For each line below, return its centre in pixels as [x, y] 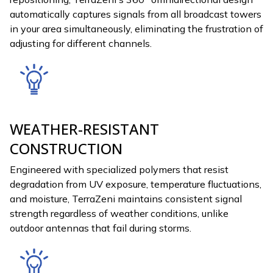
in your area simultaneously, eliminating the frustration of [136, 29]
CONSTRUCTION [66, 148]
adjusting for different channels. [81, 44]
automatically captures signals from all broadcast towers [136, 14]
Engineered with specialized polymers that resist [119, 170]
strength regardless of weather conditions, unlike [119, 214]
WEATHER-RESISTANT [84, 129]
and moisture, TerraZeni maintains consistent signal [126, 199]
